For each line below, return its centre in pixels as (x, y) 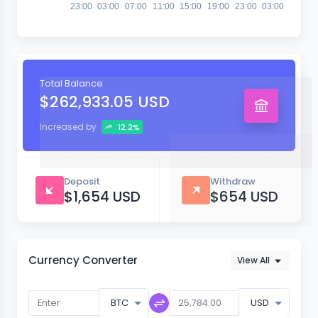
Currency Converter (83, 261)
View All (253, 261)
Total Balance (71, 84)
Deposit (82, 182)
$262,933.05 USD (105, 102)
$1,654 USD (102, 197)
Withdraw (233, 182)
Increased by (69, 127)
